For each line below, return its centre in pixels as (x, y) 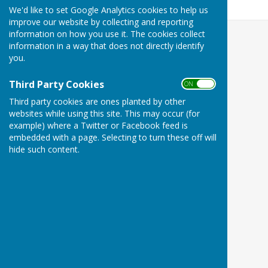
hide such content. (44, 149)
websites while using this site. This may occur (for (104, 113)
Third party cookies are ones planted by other (97, 101)
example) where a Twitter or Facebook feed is (98, 125)
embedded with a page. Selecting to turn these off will (113, 137)
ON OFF (197, 83)
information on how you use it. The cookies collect (107, 33)
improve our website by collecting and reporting (101, 22)
